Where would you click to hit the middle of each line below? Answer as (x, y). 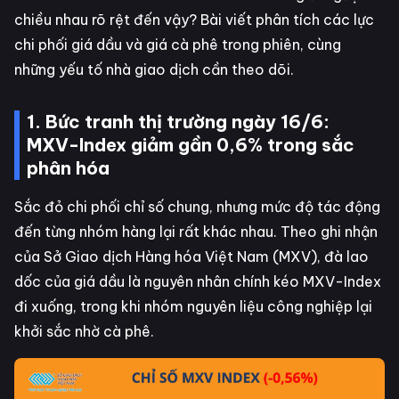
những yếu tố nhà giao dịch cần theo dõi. (154, 69)
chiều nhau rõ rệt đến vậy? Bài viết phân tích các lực (194, 20)
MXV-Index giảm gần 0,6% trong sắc (191, 145)
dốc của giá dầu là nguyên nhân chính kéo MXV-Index (198, 281)
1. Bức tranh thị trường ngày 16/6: (178, 122)
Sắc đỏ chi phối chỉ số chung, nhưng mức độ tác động (197, 207)
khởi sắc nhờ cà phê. (84, 331)
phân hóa (68, 168)
